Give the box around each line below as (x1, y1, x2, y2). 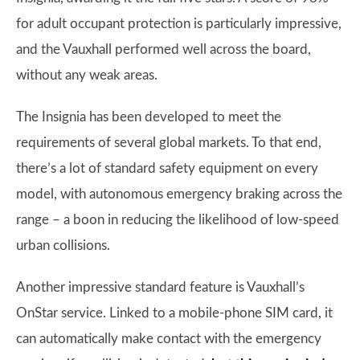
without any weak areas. (16, 68, 157, 82)
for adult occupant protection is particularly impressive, (16, 17, 342, 31)
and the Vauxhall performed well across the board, (16, 43, 311, 56)
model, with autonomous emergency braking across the (16, 187, 342, 201)
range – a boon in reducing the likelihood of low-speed (16, 213, 339, 227)
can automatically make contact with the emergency (16, 332, 321, 346)
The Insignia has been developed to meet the (16, 110, 281, 124)
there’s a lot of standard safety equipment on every (16, 162, 318, 175)
